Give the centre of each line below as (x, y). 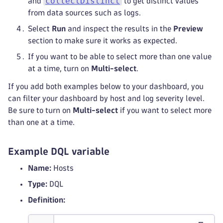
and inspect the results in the (119, 29)
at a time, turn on (59, 68)
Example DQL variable (59, 151)
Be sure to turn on (40, 110)
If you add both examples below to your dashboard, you (106, 86)
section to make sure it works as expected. (103, 41)
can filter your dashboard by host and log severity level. (106, 98)
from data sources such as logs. (84, 13)
